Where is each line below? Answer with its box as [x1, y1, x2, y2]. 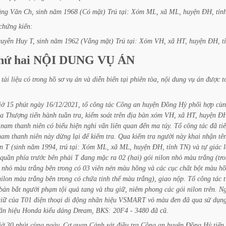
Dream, [73, 206, 94, 214]
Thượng [6, 111, 28, 119]
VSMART [119, 196, 146, 204]
